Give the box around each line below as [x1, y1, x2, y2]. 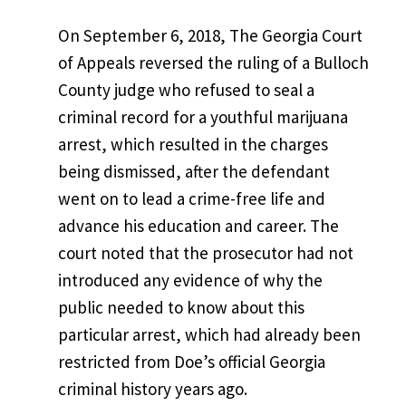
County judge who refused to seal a [58, 79, 314, 101]
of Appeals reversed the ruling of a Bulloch [58, 52, 369, 73]
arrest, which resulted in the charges [58, 133, 328, 155]
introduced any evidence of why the [58, 269, 323, 291]
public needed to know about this [58, 296, 304, 318]
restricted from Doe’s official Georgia [58, 351, 325, 372]
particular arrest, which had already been [58, 324, 361, 345]
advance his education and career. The [58, 215, 339, 237]
